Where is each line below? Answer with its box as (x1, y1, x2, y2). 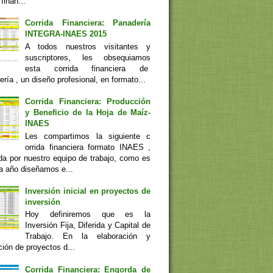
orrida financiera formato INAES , (25, 142, 151, 152)
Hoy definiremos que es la (25, 210, 151, 219)
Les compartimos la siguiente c (25, 131, 151, 141)
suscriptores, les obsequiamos (25, 52, 151, 62)
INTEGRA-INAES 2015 (25, 29, 107, 39)
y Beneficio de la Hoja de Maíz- (25, 108, 151, 117)
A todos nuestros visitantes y (25, 41, 151, 51)
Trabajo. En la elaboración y (25, 232, 151, 241)
